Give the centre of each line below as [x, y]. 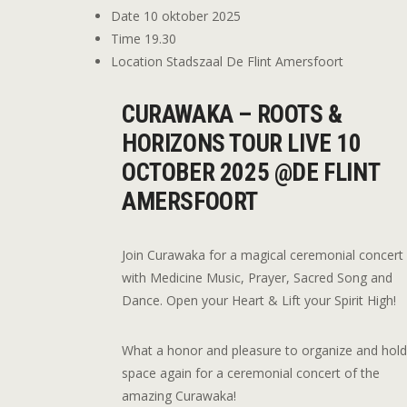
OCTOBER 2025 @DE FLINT [251, 172]
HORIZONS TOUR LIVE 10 [242, 143]
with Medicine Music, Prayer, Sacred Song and [258, 277]
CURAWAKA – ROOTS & [232, 114]
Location [139, 61]
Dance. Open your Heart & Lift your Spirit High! [259, 300]
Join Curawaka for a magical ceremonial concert [263, 254]
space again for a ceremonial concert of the [251, 372]
